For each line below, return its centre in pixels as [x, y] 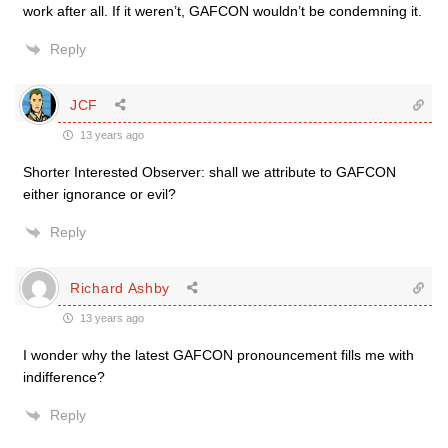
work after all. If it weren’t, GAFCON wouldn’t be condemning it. [222, 11]
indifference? [64, 377]
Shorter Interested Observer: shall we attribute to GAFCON [209, 172]
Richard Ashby [120, 287]
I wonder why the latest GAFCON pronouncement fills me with [218, 355]
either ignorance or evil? [99, 194]
